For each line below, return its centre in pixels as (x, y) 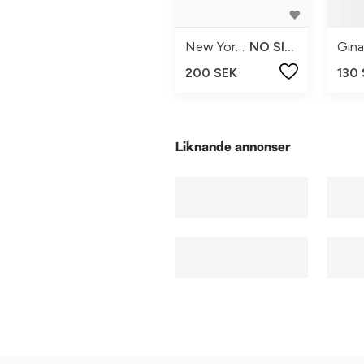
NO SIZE (290, 47)
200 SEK (211, 73)
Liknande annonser (233, 147)
